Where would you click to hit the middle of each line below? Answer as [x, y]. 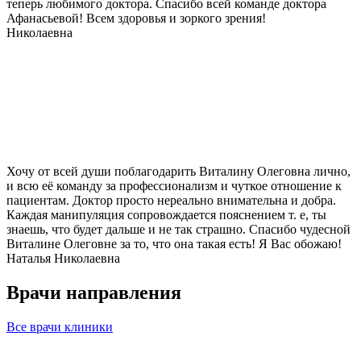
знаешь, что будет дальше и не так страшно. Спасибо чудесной [178, 230]
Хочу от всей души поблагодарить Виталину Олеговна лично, [178, 172]
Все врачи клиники [60, 327]
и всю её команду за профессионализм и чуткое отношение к [174, 186]
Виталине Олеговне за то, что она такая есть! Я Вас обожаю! [174, 244]
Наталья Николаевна [63, 259]
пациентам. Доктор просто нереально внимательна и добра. [171, 201]
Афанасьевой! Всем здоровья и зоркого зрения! [136, 19]
